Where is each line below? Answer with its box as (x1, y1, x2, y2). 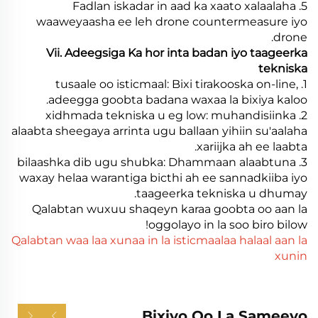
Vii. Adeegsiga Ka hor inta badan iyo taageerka (46, 45, 307, 60)
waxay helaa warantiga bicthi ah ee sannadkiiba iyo (19, 170, 307, 185)
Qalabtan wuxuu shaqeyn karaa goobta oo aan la (32, 202, 307, 216)
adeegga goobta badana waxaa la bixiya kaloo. (48, 92, 307, 106)
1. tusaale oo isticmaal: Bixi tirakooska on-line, (55, 77, 298, 91)
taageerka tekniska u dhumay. (136, 186, 307, 200)
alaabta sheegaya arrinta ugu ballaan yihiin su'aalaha (11, 124, 307, 138)
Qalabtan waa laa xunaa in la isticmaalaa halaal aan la (11, 233, 307, 247)
